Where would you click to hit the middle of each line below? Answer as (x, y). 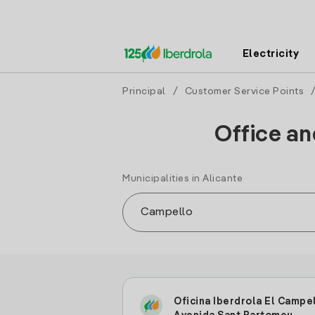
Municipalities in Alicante (182, 179)
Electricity (271, 54)
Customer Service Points (244, 91)
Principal (144, 91)
